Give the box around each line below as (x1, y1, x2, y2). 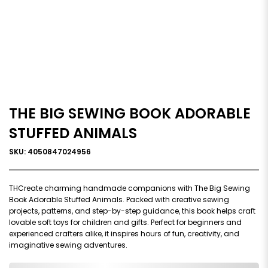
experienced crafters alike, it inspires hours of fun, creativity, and (9, 228, 239, 239)
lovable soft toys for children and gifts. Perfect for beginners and (9, 217, 242, 227)
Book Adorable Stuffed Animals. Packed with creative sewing (9, 194, 229, 205)
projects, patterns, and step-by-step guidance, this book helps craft (9, 205, 255, 216)
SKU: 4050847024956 (9, 146, 91, 157)
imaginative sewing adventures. (9, 239, 127, 250)
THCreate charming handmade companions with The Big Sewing (9, 182, 250, 193)
